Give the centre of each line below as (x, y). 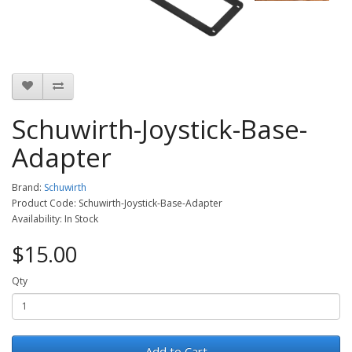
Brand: (28, 187)
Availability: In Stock (55, 218)
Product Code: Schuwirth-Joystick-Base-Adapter (117, 203)
